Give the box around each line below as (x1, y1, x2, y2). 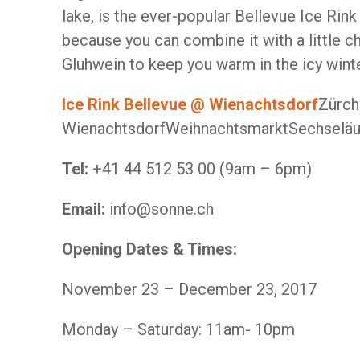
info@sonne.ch (109, 199, 214, 219)
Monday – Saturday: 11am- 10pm (62, 320, 295, 339)
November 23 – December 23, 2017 (62, 280, 317, 299)
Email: (62, 199, 109, 219)
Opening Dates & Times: (62, 239, 237, 259)
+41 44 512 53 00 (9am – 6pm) (92, 159, 312, 178)
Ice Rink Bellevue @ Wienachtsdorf (62, 95, 318, 114)
